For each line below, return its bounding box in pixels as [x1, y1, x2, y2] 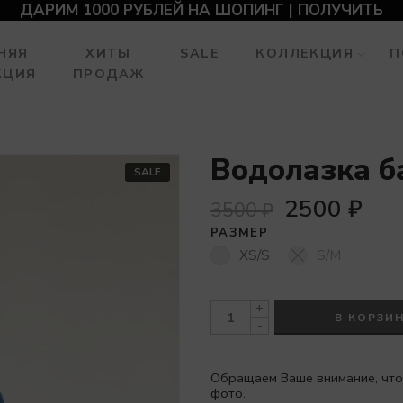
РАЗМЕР [210, 225, 268, 241]
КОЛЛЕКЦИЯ [255, 44, 354, 62]
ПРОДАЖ [72, 65, 145, 83]
